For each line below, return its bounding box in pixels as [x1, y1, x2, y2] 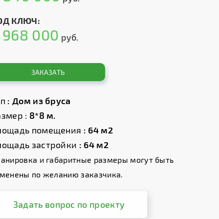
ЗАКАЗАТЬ [31, 68, 65, 76]
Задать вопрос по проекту [13, 199, 125, 210]
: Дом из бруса [7, 95, 73, 106]
